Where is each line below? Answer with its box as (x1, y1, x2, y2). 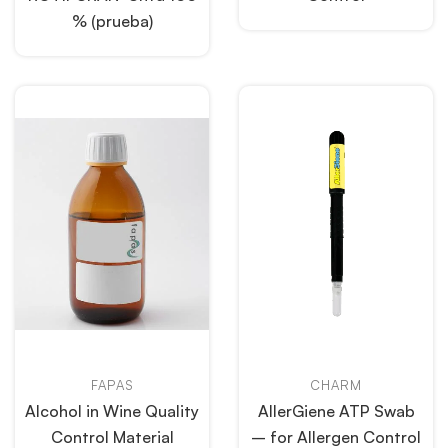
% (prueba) (71, 11, 153, 31)
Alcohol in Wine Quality (25, 401, 199, 421)
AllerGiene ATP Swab (257, 401, 415, 421)
